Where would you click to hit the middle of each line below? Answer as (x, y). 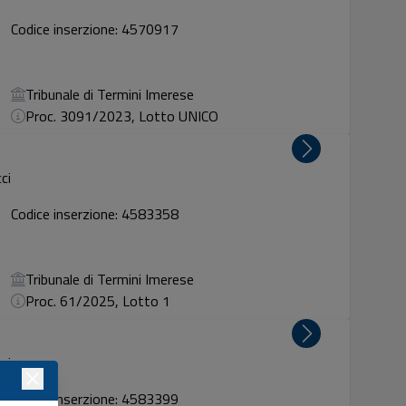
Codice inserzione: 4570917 (95, 29)
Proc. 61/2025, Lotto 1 (98, 301)
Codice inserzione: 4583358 (95, 214)
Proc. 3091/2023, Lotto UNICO (122, 116)
